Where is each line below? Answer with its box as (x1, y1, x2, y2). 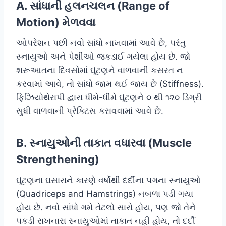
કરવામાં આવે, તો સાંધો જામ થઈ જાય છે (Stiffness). (16, 78, 204, 89)
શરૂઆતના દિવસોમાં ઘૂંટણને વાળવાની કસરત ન (16, 65, 183, 75)
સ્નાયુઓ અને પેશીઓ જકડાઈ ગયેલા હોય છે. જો (16, 51, 190, 62)
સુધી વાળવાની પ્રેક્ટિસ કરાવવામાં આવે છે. (16, 105, 163, 116)
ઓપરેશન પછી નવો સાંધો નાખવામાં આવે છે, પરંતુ (16, 37, 186, 48)
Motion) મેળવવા (16, 15, 95, 29)
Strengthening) (16, 152, 99, 166)
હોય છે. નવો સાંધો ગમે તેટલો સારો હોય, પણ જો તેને (16, 202, 196, 212)
